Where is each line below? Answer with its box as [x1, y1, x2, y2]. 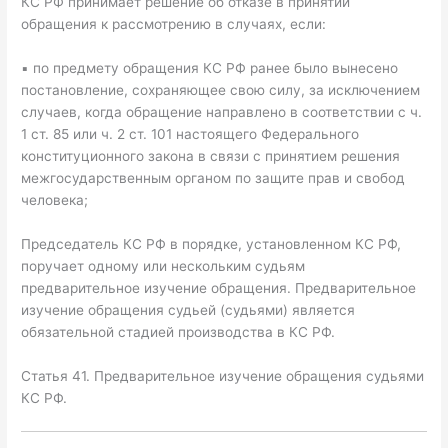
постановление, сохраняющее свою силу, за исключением [21, 82, 421, 99]
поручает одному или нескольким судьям [21, 257, 306, 274]
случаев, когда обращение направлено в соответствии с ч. [21, 104, 423, 121]
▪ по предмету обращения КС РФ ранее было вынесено [21, 60, 399, 77]
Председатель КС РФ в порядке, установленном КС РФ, [21, 235, 402, 252]
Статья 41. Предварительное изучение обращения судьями [21, 367, 425, 384]
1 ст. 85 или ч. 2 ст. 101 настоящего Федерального [21, 126, 360, 143]
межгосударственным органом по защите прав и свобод [21, 170, 406, 187]
